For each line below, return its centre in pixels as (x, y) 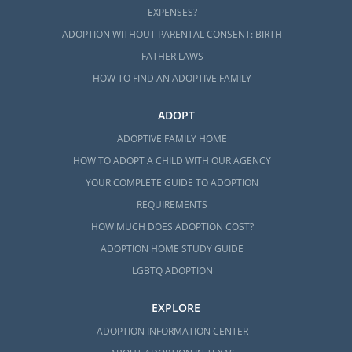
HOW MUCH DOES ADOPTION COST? (172, 226)
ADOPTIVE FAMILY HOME (172, 138)
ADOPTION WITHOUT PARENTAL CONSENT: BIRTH (172, 34)
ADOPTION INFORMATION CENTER (172, 331)
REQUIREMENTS (172, 204)
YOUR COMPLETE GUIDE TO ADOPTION (172, 182)
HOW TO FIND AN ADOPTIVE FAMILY (172, 78)
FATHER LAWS (172, 56)
